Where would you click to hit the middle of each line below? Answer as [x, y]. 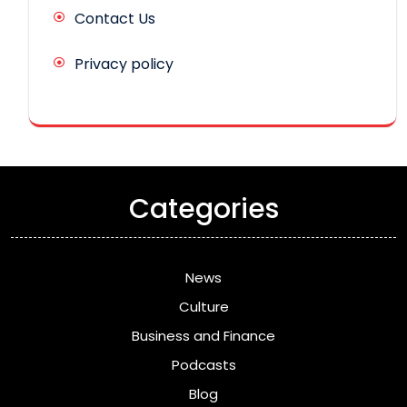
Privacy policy [124, 64]
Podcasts [203, 364]
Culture [203, 306]
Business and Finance [203, 335]
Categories [203, 208]
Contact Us [115, 18]
